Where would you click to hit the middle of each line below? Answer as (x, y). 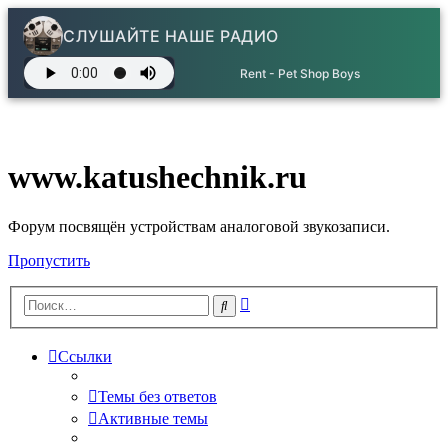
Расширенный (297, 301)
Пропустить (49, 260)
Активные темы (153, 419)
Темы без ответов (157, 397)
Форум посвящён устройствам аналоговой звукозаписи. (199, 226)
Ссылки (85, 357)
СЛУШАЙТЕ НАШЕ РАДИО (171, 36)
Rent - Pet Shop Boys (300, 73)
